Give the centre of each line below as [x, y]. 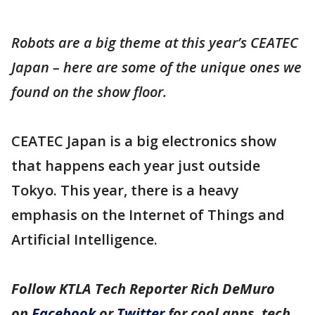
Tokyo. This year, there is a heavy [125, 190]
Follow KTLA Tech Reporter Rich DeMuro [143, 289]
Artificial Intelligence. [84, 239]
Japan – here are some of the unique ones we [156, 67]
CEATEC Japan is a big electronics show [144, 141]
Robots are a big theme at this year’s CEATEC [155, 43]
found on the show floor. [89, 92]
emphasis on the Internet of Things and [148, 215]
